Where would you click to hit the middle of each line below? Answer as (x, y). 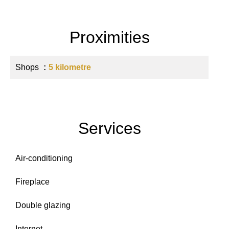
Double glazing (43, 205)
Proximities (109, 37)
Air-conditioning (44, 158)
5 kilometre (70, 67)
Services (109, 128)
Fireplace (32, 182)
